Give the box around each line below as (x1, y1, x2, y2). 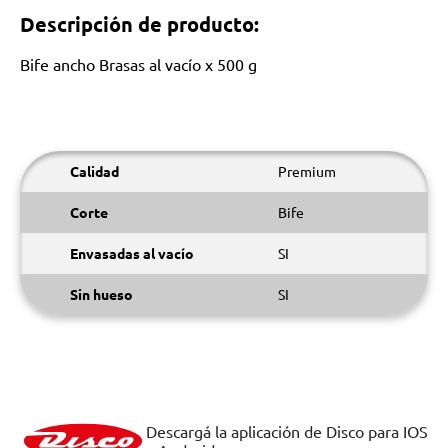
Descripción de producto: (20, 11, 259, 37)
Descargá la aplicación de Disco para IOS (146, 421, 428, 441)
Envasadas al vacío (70, 244, 194, 262)
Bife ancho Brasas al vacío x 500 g (20, 54, 257, 74)
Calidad (70, 162, 119, 180)
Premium (278, 162, 336, 180)
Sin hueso (70, 285, 133, 303)
